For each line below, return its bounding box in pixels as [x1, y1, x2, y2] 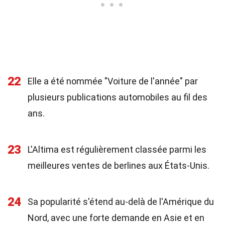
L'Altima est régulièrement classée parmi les [28, 144, 206, 155]
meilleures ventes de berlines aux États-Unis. [28, 160, 209, 171]
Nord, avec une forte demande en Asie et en [28, 212, 204, 223]
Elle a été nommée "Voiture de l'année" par [28, 76, 198, 86]
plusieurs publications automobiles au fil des [28, 92, 207, 102]
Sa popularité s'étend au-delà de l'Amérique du [28, 196, 214, 207]
